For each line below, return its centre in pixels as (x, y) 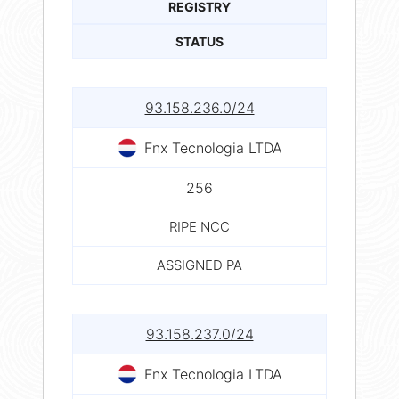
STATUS (199, 41)
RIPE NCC (199, 226)
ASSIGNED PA (199, 265)
